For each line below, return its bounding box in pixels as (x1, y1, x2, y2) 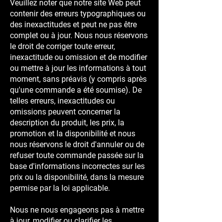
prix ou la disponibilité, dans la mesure (10, 172, 144, 182)
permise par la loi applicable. (10, 183, 110, 193)
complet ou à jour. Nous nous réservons (10, 31, 148, 40)
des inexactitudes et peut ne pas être (10, 20, 137, 29)
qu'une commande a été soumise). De (10, 85, 142, 95)
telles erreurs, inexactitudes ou (10, 96, 115, 106)
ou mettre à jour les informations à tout (10, 63, 146, 73)
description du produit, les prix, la (10, 118, 124, 127)
